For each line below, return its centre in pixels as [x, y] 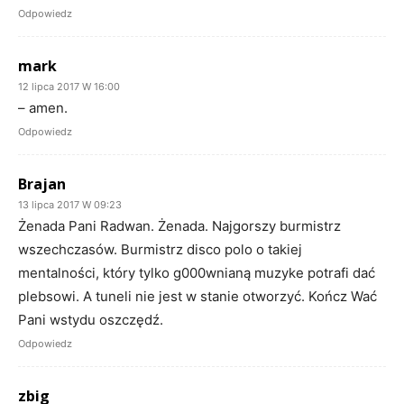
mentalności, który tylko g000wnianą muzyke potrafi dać [197, 272]
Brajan [42, 184]
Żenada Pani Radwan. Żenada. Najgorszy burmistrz [179, 225]
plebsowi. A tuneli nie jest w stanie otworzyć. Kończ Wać [197, 296]
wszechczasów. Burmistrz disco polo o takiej [160, 249]
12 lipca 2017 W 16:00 [69, 86]
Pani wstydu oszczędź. [91, 319]
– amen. [43, 107]
